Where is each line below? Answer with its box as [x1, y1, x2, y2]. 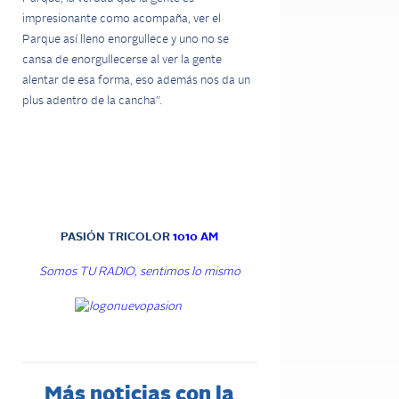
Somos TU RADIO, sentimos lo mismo [38, 266, 240, 278]
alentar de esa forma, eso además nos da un [22, 75, 250, 86]
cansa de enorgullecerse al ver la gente [22, 54, 222, 66]
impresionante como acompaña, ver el [22, 13, 221, 25]
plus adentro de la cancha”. [22, 95, 162, 107]
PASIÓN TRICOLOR [61, 232, 174, 243]
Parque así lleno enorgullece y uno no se [22, 34, 229, 45]
